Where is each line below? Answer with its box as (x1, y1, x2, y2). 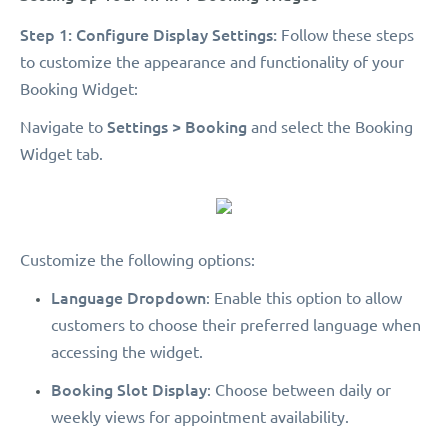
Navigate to (20, 118, 107, 137)
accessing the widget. (51, 343, 203, 362)
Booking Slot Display (51, 380, 207, 400)
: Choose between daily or (207, 381, 391, 400)
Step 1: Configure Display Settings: (20, 25, 277, 45)
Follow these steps (277, 26, 414, 45)
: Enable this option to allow (206, 289, 402, 308)
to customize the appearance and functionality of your (20, 53, 404, 72)
